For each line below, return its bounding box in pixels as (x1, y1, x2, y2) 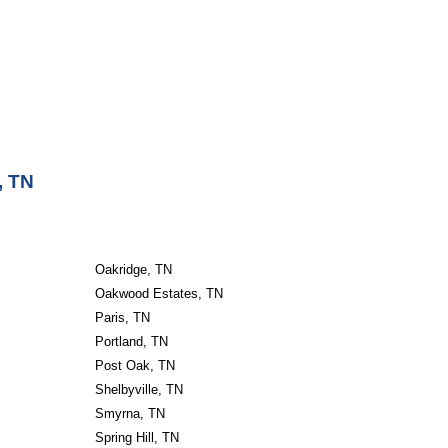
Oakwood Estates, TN (94, 286, 223, 301)
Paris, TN (94, 310, 150, 325)
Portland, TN (94, 334, 168, 349)
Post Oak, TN (94, 358, 175, 373)
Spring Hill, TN (94, 430, 179, 445)
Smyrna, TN (94, 406, 165, 421)
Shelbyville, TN (94, 382, 183, 397)
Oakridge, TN (94, 262, 172, 277)
